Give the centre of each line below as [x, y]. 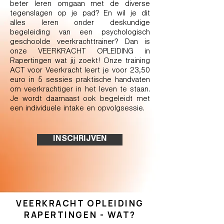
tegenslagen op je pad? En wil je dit [80, 14]
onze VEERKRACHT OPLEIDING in [80, 52]
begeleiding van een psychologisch [80, 33]
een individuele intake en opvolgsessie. [77, 109]
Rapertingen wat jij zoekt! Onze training [80, 61]
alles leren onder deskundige [80, 23]
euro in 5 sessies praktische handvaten [80, 80]
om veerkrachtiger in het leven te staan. [80, 90]
